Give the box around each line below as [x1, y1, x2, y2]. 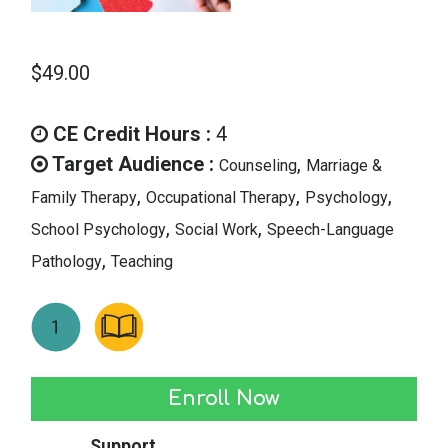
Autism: [30, 379, 100, 404]
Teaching [111, 252, 173, 272]
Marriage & [306, 156, 382, 176]
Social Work [175, 220, 258, 240]
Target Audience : [48, 152, 214, 177]
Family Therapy [31, 188, 137, 208]
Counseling [219, 156, 297, 176]
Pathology [31, 252, 102, 272]
